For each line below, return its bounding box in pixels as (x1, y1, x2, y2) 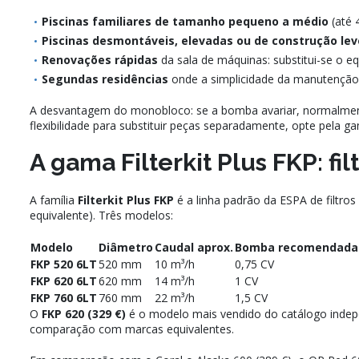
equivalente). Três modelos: (30, 208, 173, 224)
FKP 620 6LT (30, 273, 97, 289)
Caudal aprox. (155, 240, 233, 256)
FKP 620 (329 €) (42, 306, 126, 322)
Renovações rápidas (42, 52, 158, 68)
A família (30, 192, 78, 208)
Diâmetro (99, 240, 153, 256)
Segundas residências (42, 71, 168, 87)
